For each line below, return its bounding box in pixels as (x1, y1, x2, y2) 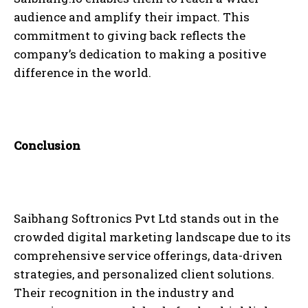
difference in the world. (14, 65, 151, 81)
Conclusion (14, 137, 80, 154)
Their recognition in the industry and (14, 285, 234, 301)
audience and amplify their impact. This (14, 9, 250, 25)
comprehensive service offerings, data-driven (14, 247, 283, 264)
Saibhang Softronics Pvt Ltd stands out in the (14, 210, 278, 227)
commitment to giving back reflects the (14, 27, 245, 44)
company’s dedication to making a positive (14, 46, 266, 63)
